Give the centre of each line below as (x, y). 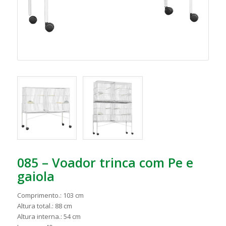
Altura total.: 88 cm (44, 206)
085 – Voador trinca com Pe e (105, 162)
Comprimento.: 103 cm (50, 195)
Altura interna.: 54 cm (49, 216)
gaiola (36, 176)
